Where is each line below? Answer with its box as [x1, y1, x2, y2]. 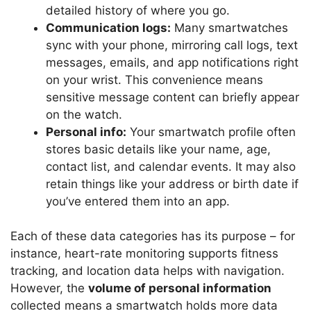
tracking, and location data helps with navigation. [10, 264, 285, 278]
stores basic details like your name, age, [46, 142, 271, 156]
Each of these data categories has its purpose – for [10, 229, 295, 244]
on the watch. [46, 107, 122, 121]
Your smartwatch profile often [126, 124, 296, 139]
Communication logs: [46, 20, 171, 35]
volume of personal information [88, 281, 271, 296]
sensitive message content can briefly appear [46, 90, 299, 104]
